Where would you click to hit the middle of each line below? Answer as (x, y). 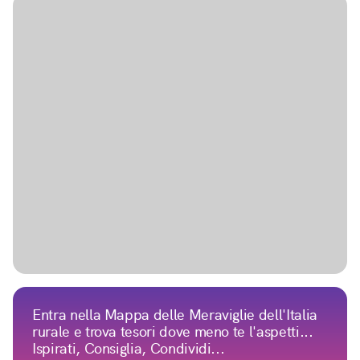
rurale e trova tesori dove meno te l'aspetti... (173, 332)
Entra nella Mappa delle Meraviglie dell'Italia (175, 315)
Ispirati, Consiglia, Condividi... (129, 349)
